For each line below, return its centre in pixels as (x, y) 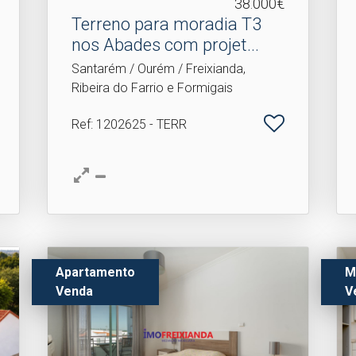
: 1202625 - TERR (139, 124)
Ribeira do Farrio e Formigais (153, 88)
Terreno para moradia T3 (167, 24)
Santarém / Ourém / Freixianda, (159, 69)
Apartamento (96, 272)
